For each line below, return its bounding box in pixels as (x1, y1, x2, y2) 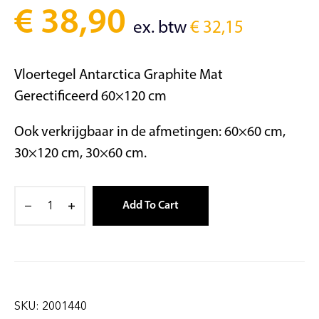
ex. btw (133, 19, 190, 38)
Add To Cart (122, 200, 179, 212)
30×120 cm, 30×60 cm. (14, 147, 147, 162)
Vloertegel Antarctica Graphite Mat (14, 68, 223, 83)
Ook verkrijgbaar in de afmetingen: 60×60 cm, (14, 125, 286, 140)
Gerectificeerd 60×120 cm (14, 90, 167, 105)
